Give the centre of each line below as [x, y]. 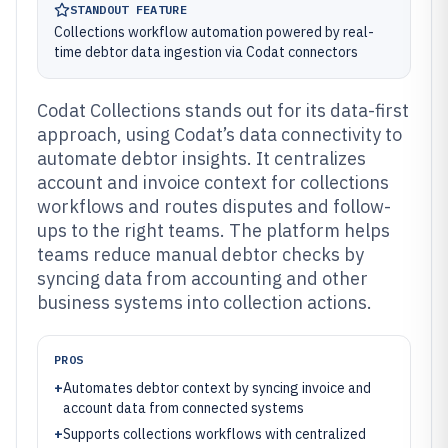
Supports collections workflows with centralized [214, 434]
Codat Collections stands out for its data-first [223, 110]
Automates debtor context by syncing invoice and [217, 388]
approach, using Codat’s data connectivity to [219, 134]
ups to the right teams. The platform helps [213, 230]
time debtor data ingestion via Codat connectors [206, 52]
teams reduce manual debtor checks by [200, 254]
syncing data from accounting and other [202, 278]
